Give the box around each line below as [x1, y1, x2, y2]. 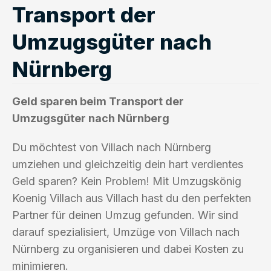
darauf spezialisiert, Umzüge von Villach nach [12, 225, 240, 238]
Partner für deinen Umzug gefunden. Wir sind [12, 208, 238, 221]
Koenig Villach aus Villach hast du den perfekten [12, 191, 251, 204]
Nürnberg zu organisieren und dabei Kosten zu [12, 242, 244, 255]
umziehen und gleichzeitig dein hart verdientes [12, 157, 243, 171]
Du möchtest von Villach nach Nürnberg [12, 140, 211, 154]
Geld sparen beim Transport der [12, 94, 184, 108]
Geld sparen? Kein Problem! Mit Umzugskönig [12, 174, 241, 188]
